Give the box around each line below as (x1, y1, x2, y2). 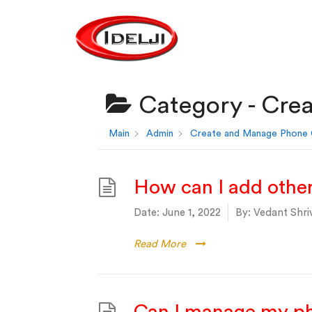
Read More (134, 239, 186, 249)
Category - (139, 93, 255, 118)
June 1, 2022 (162, 208, 221, 218)
